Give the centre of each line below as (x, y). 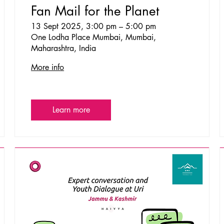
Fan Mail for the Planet (95, 11)
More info (48, 67)
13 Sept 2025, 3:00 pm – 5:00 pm (94, 26)
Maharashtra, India (64, 48)
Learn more (71, 110)
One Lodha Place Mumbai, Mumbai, (94, 37)
